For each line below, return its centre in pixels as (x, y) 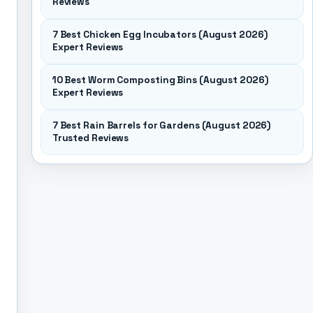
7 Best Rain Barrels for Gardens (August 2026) (161, 125)
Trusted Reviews (90, 138)
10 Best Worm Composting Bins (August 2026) (160, 80)
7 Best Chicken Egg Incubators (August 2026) (160, 35)
